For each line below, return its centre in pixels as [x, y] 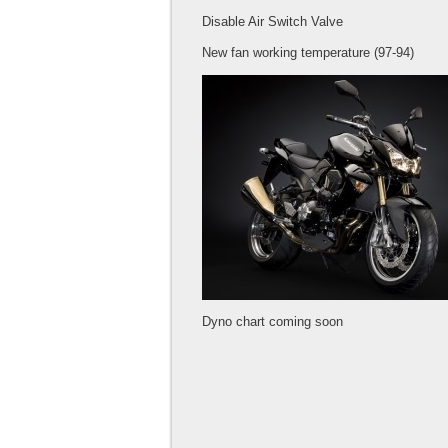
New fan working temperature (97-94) [308, 53]
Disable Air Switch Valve [272, 22]
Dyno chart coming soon [272, 322]
